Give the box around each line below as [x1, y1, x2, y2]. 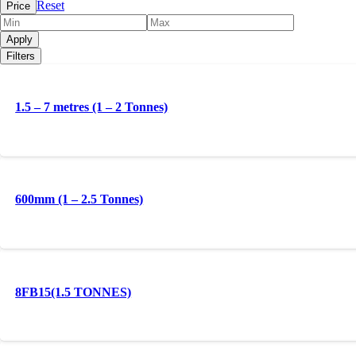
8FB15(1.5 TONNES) [15, 284, 132, 299]
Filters [6, 50, 35, 63]
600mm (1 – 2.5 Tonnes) [15, 192, 144, 207]
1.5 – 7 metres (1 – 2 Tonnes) [15, 100, 168, 114]
